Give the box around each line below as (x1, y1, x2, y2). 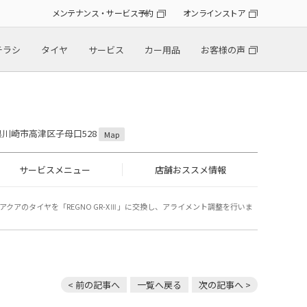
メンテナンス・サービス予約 (51, 7, 153, 19)
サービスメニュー (19, 163, 90, 177)
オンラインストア (182, 7, 245, 19)
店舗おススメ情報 (154, 163, 226, 177)
